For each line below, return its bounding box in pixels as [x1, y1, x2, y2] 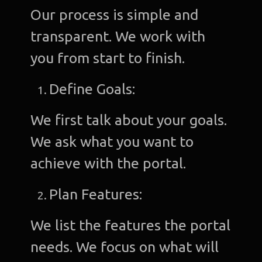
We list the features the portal [30, 216, 231, 233]
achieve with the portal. [30, 154, 187, 171]
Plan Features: [49, 185, 146, 202]
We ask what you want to [30, 133, 194, 150]
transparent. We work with [30, 27, 206, 44]
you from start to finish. [30, 49, 185, 66]
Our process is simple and [30, 6, 199, 23]
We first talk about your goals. [30, 111, 227, 128]
